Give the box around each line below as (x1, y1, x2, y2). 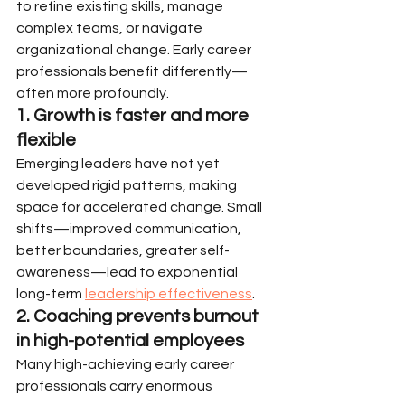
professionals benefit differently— (16, 64, 248, 79)
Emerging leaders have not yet (16, 156, 222, 171)
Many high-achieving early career (16, 357, 237, 372)
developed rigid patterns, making (16, 178, 240, 193)
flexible (16, 131, 76, 149)
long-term (16, 287, 85, 301)
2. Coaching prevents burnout (16, 307, 262, 325)
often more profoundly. (16, 86, 169, 100)
